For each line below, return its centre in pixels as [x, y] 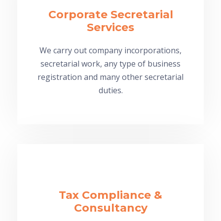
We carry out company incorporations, [110, 50]
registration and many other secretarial [110, 77]
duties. [110, 90]
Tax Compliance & [110, 195]
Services [110, 27]
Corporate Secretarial [110, 14]
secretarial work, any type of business [110, 63]
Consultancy [110, 208]
